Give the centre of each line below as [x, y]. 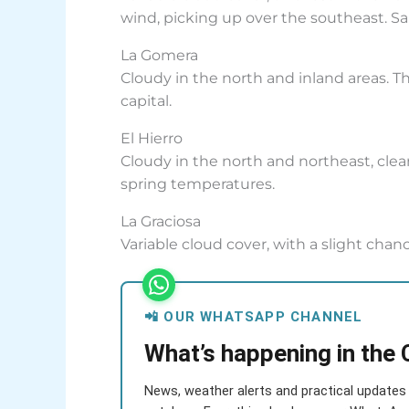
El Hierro [152, 139]
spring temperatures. [198, 184]
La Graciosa [161, 222]
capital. [146, 101]
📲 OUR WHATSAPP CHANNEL [254, 317]
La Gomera [159, 56]
